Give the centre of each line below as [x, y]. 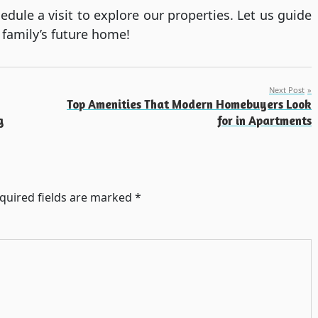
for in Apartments [264, 121]
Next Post [287, 90]
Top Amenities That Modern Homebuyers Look [189, 104]
